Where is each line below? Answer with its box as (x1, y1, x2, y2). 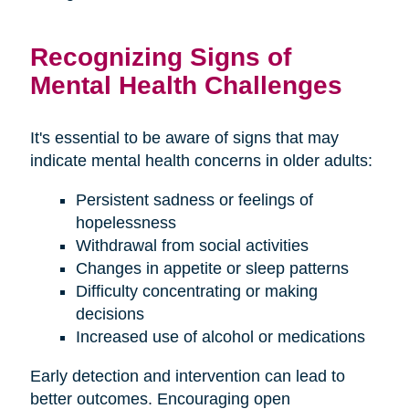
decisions (75, 304, 144, 323)
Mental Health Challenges (29, 69, 342, 100)
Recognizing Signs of (29, 41, 291, 71)
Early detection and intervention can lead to (29, 366, 345, 385)
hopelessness (75, 213, 176, 232)
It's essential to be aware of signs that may (29, 128, 339, 147)
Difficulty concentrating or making (75, 281, 318, 300)
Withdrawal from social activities (75, 236, 309, 255)
